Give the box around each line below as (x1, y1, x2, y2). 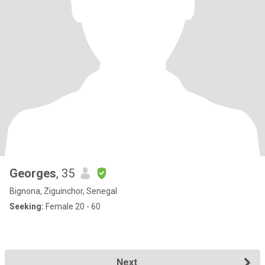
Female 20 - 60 (44, 202, 101, 211)
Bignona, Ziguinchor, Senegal (9, 186, 117, 196)
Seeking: (9, 202, 44, 211)
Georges (9, 166, 56, 180)
